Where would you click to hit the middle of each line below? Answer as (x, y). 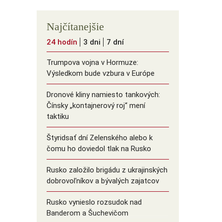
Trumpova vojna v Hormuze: (92, 63)
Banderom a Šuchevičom (87, 213)
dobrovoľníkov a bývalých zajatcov (103, 181)
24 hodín (62, 42)
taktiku (57, 117)
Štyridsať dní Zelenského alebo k (99, 138)
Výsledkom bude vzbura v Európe (100, 74)
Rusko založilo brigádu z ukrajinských (107, 170)
